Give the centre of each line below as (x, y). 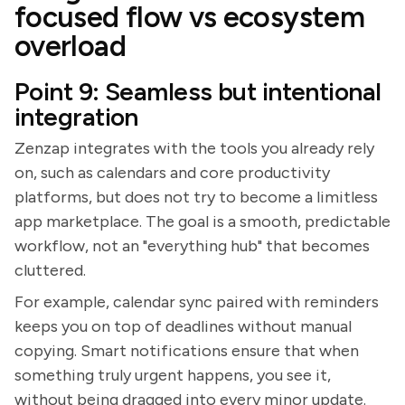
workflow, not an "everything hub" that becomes (192, 246)
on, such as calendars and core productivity (172, 173)
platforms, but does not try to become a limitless (196, 197)
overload (70, 46)
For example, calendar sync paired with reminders (197, 302)
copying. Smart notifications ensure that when (187, 351)
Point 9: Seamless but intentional (198, 91)
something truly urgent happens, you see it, (173, 375)
